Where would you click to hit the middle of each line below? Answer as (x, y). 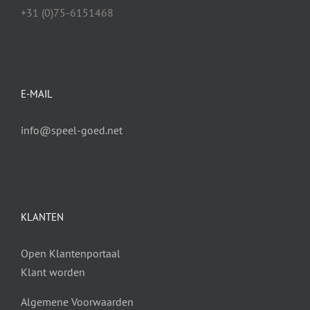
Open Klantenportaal (71, 253)
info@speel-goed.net (72, 130)
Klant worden (53, 272)
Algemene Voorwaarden (77, 302)
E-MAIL (37, 94)
